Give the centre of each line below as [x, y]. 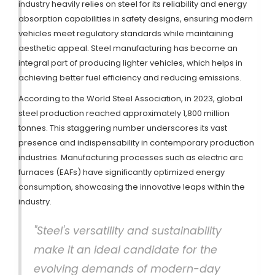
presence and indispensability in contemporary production [136, 143]
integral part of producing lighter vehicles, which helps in [130, 63]
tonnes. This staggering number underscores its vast [123, 128]
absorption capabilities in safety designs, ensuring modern [136, 19]
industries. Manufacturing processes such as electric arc [131, 158]
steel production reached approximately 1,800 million [124, 114]
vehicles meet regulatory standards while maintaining [126, 34]
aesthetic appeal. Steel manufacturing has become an [128, 48]
